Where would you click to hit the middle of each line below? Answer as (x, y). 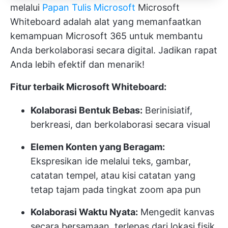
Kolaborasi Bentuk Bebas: (87, 110)
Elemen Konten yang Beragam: (98, 147)
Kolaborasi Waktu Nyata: (84, 212)
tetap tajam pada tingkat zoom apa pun (116, 190)
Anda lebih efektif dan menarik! (77, 65)
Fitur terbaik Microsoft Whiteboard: (88, 87)
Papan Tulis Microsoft (89, 8)
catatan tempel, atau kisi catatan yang (113, 176)
